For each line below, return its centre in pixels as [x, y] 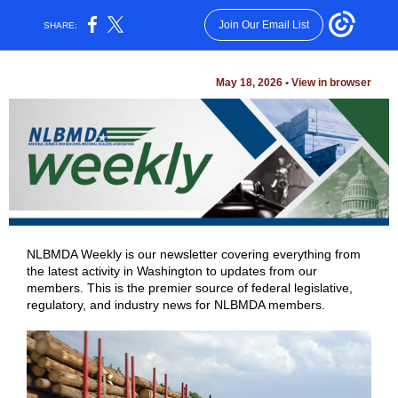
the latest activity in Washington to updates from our [172, 271]
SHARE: [61, 25]
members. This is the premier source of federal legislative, [190, 288]
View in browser [330, 83]
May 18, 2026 [251, 83]
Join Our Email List [263, 25]
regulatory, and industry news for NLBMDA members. [176, 305]
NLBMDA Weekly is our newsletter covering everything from [194, 254]
